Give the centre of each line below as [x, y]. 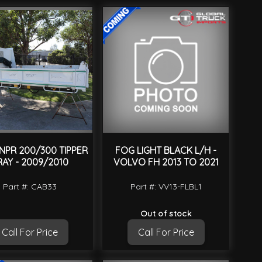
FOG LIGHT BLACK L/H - [166, 151]
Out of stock [166, 214]
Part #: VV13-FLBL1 [166, 186]
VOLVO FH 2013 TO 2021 [166, 162]
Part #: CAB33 [30, 186]
